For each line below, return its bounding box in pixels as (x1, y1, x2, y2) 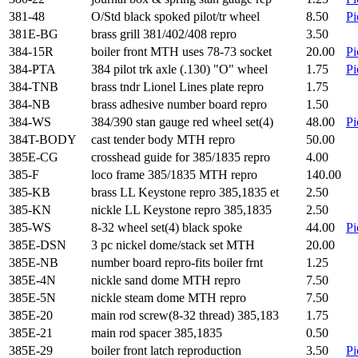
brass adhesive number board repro (91, 97, 267, 111)
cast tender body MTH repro (91, 133, 235, 146)
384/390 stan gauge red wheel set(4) (91, 115, 273, 129)
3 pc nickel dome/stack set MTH (91, 238, 255, 252)
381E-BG (9, 27, 58, 41)
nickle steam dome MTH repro (91, 291, 246, 304)
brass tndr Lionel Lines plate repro (91, 80, 264, 93)
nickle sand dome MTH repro (91, 273, 241, 287)
